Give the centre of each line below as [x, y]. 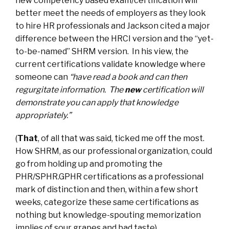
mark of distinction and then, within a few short [107, 190]
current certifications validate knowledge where [110, 64]
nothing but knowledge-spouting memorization [108, 215]
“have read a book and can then [128, 77]
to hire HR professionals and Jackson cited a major [113, 26]
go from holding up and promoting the [89, 164]
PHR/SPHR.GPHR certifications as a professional [109, 177]
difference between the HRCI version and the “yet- [114, 39]
